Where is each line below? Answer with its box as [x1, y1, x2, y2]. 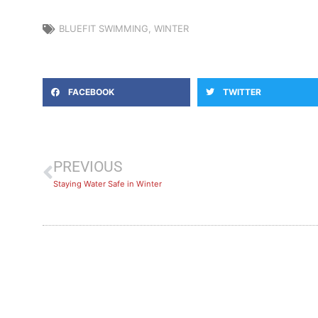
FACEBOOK [68, 87, 114, 98]
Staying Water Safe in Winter [53, 179, 162, 190]
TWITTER [223, 87, 261, 98]
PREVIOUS [53, 158, 122, 176]
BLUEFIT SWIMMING [59, 23, 148, 35]
